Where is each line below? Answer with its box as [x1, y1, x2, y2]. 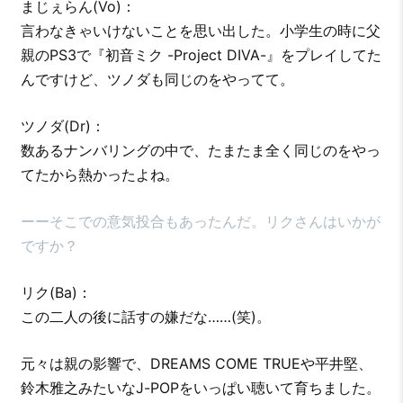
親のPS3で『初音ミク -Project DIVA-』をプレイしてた [20, 45, 381, 64]
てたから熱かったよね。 [20, 165, 179, 184]
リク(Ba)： [20, 282, 92, 301]
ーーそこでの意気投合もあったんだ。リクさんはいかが [20, 211, 381, 230]
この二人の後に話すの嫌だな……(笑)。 [20, 307, 271, 326]
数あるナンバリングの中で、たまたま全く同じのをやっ [20, 140, 381, 159]
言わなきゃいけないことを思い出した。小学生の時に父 [20, 21, 381, 40]
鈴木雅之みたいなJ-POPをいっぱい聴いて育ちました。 [20, 378, 381, 397]
